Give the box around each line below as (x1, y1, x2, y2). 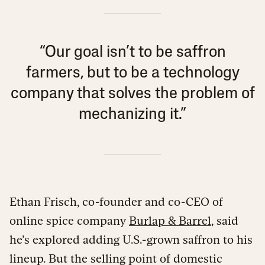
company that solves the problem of (10, 85, 255, 102)
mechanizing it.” (79, 106, 186, 123)
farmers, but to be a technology (25, 64, 240, 82)
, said (211, 214, 238, 227)
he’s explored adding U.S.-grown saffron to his (9, 232, 253, 246)
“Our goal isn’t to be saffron (39, 44, 226, 61)
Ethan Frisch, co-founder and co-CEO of (9, 195, 223, 208)
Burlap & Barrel (129, 214, 211, 227)
